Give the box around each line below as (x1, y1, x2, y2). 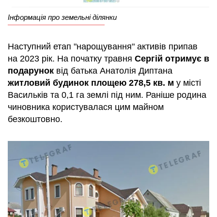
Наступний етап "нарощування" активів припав (8, 41, 198, 51)
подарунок (8, 65, 56, 76)
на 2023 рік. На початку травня (8, 53, 135, 63)
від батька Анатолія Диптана (56, 65, 172, 76)
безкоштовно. (8, 114, 62, 124)
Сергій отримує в (135, 53, 209, 63)
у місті (174, 77, 201, 88)
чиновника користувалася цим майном (8, 102, 164, 112)
